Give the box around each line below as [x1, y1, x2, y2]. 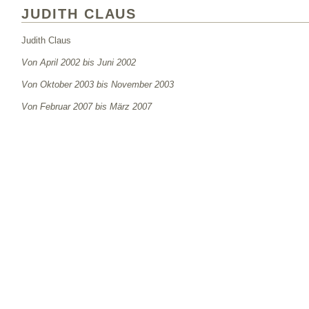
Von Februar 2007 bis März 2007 [21, 101, 152, 112]
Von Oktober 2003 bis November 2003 [21, 79, 174, 90]
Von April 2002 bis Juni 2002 [21, 57, 136, 68]
